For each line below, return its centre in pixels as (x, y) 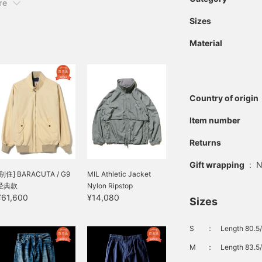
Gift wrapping (217, 165)
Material (206, 43)
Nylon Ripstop (110, 186)
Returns (205, 142)
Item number (215, 120)
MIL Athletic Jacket (119, 174)
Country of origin (224, 98)
